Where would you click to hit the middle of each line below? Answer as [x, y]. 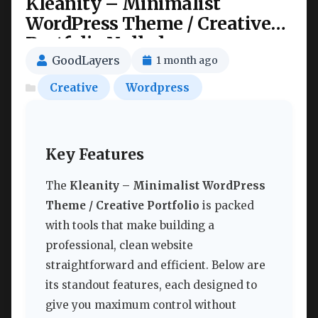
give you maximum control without [141, 305]
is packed [227, 206]
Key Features [95, 154]
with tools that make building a [130, 226]
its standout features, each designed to [151, 285]
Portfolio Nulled [94, 43]
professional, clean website [119, 246]
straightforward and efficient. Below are [155, 265]
